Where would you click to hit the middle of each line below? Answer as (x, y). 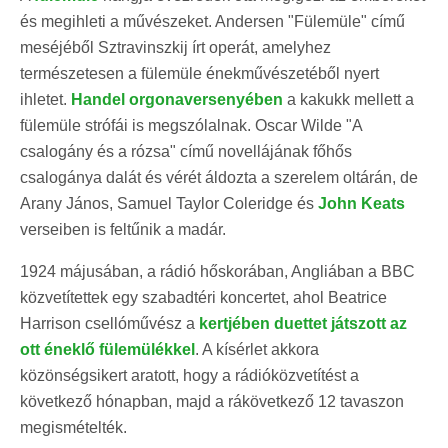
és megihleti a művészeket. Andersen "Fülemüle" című (212, 21)
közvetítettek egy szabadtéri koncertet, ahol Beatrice (203, 297)
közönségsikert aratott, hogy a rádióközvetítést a (189, 375)
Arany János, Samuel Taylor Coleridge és (169, 203)
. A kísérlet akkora (257, 349)
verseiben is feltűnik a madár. (123, 229)
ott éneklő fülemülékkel (107, 349)
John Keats (361, 203)
